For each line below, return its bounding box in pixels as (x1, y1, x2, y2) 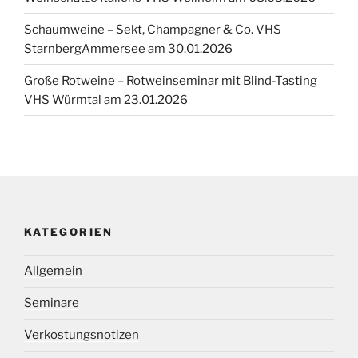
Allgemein (24, 264, 82, 279)
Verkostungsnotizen (24, 328, 139, 343)
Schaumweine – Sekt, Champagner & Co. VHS (24, 22, 281, 37)
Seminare (24, 296, 79, 311)
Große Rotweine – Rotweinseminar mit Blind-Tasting (24, 73, 317, 88)
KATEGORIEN (24, 225, 113, 239)
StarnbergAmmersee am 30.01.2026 (24, 41, 233, 56)
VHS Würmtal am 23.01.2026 (24, 92, 188, 107)
